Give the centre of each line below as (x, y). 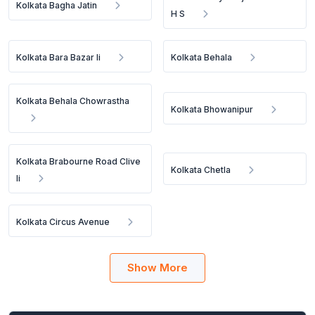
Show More (157, 268)
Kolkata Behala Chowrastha (73, 101)
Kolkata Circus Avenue (63, 222)
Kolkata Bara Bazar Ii (58, 57)
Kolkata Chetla (201, 170)
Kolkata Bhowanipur (212, 109)
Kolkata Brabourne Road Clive (78, 161)
